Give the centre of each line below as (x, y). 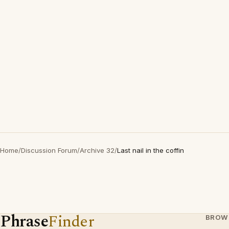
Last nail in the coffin (151, 150)
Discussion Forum (49, 150)
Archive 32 (97, 150)
